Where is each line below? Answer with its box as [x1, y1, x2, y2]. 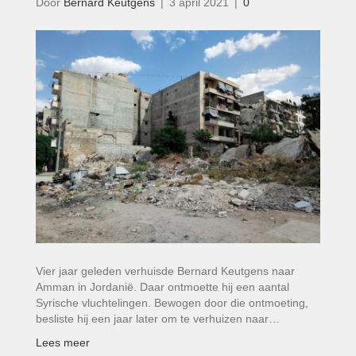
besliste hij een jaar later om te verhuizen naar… [36, 312, 280, 326]
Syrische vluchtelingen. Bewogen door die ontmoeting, [36, 296, 308, 310]
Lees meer [36, 336, 90, 350]
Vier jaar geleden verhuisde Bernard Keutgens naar [36, 265, 295, 278]
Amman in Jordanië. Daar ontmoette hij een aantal [36, 281, 289, 294]
